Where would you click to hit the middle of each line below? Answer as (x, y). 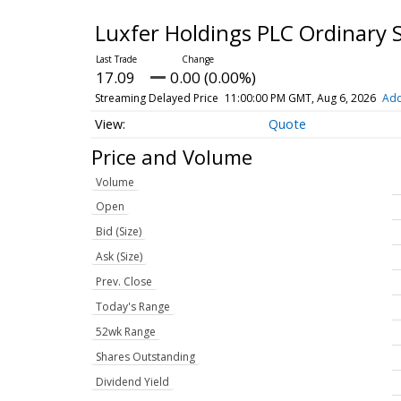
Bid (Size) (119, 232)
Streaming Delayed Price (156, 98)
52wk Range (126, 332)
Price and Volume (172, 156)
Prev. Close (124, 282)
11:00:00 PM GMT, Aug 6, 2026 (300, 98)
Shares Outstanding (145, 357)
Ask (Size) (119, 257)
